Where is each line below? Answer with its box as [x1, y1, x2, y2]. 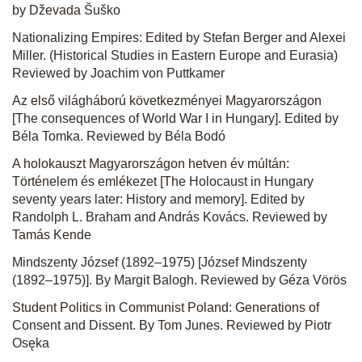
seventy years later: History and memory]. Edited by [12, 192, 305, 206]
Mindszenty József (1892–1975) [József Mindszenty [12, 255, 307, 269]
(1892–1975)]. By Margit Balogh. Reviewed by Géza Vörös [12, 273, 347, 287]
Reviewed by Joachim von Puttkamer [12, 66, 225, 80]
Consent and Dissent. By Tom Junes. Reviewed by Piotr [12, 318, 331, 332]
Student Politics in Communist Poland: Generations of [12, 301, 319, 314]
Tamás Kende [12, 228, 91, 242]
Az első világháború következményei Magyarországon [12, 94, 322, 107]
